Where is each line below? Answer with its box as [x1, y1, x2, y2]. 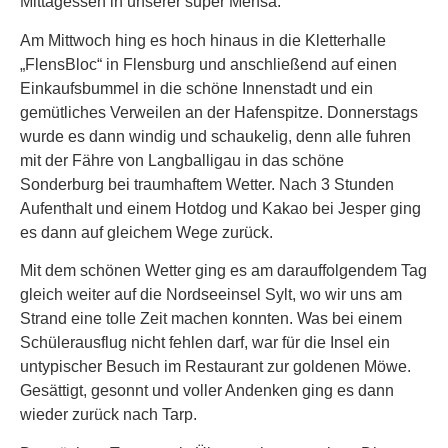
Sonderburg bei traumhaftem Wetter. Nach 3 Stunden [20, 175, 394, 193]
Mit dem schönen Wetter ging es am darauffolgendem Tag [20, 262, 427, 280]
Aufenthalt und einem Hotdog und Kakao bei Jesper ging [20, 199, 421, 217]
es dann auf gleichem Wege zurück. [20, 223, 273, 241]
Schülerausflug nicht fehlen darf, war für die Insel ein [20, 334, 390, 352]
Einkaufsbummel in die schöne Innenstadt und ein [20, 79, 373, 97]
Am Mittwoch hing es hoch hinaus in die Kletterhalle [20, 31, 386, 49]
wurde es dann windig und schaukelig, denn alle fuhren [20, 127, 411, 145]
